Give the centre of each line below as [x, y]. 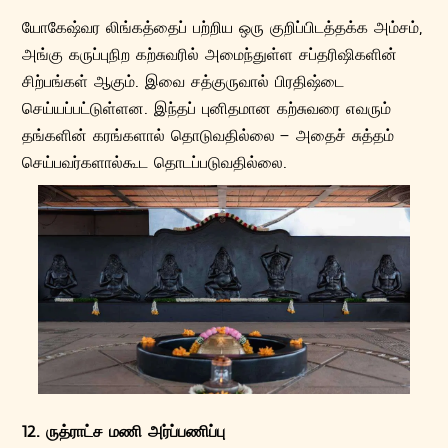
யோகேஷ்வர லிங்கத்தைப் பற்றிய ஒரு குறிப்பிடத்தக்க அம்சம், [223, 27]
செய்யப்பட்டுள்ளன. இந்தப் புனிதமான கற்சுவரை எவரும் [207, 108]
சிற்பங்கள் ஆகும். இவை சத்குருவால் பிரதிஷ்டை [183, 81]
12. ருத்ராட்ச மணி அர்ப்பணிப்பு [124, 431]
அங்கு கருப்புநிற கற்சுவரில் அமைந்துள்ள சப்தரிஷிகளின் [210, 54]
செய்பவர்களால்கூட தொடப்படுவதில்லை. [155, 162]
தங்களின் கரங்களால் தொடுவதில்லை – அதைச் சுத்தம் [208, 135]
